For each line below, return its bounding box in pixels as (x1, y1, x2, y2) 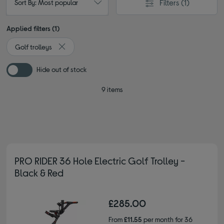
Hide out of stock (36, 65, 87, 73)
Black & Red (14, 166, 64, 178)
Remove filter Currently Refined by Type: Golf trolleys (61, 47, 219, 56)
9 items (101, 85, 123, 93)
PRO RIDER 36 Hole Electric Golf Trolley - (14, 154, 185, 166)
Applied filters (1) (6, 24, 60, 32)
